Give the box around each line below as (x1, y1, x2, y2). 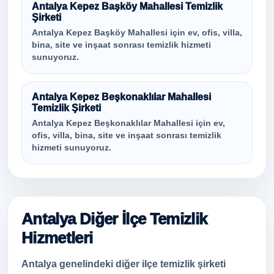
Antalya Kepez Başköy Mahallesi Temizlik (32, 1, 223, 12)
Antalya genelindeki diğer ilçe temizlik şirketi (21, 259, 226, 269)
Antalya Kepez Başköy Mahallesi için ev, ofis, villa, (32, 28, 242, 37)
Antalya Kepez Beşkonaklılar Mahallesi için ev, (32, 119, 225, 128)
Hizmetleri (21, 229, 93, 247)
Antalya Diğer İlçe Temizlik (21, 210, 207, 228)
